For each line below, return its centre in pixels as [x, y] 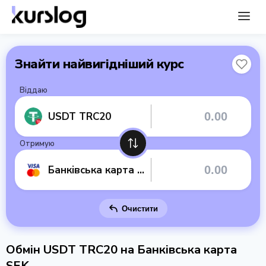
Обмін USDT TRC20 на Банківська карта [121, 250]
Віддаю [34, 90]
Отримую [37, 144]
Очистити [140, 208]
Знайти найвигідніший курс [99, 64]
